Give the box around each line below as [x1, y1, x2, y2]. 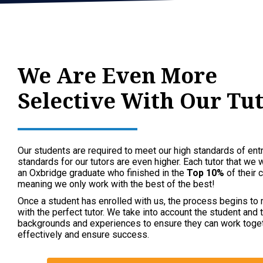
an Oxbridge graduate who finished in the [18, 167, 187, 178]
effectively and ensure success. [18, 229, 154, 240]
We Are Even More [18, 61, 217, 90]
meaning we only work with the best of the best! [18, 178, 215, 190]
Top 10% [187, 167, 224, 178]
